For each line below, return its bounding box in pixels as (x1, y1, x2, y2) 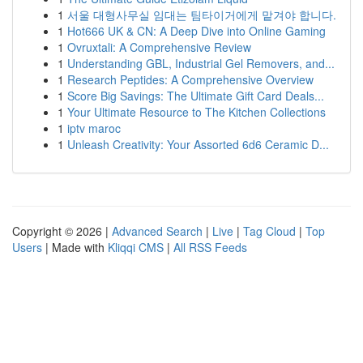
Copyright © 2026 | (12, 223, 112, 239)
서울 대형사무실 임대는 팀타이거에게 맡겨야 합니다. (67, 6, 336, 23)
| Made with (42, 239, 108, 255)
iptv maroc (67, 120, 121, 136)
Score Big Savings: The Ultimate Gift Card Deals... (67, 88, 324, 104)
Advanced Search (112, 223, 203, 239)
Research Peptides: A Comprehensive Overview (67, 71, 314, 88)
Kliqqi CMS (108, 239, 164, 255)
